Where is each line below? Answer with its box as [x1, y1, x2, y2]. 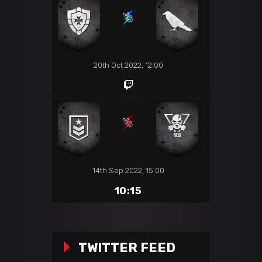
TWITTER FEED [78, 239, 175, 256]
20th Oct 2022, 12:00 [93, 60, 163, 70]
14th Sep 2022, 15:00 [92, 166, 164, 175]
